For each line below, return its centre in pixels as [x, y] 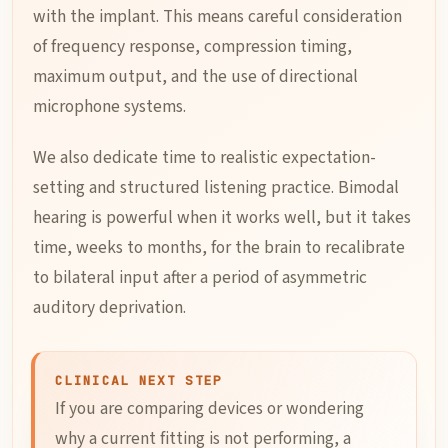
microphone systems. [109, 106]
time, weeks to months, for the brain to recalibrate [219, 247]
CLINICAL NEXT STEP [139, 380]
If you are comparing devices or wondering [209, 408]
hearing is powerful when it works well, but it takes [222, 217]
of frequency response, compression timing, [192, 46]
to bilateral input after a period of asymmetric [200, 277]
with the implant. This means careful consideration [217, 16]
